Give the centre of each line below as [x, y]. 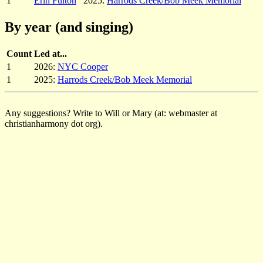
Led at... [50, 53]
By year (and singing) [69, 27]
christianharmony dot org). [54, 123]
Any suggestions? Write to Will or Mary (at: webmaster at [111, 113]
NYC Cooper [83, 66]
